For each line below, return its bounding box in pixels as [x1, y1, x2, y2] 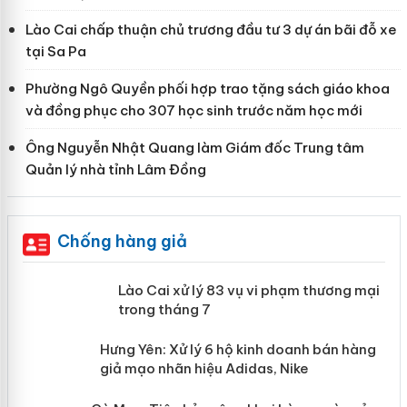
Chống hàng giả [56, 230, 187, 252]
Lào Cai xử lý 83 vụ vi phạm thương [127, 281, 362, 299]
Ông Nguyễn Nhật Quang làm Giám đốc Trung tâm [25, 138, 364, 156]
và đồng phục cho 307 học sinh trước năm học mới [25, 101, 362, 119]
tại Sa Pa [25, 42, 86, 60]
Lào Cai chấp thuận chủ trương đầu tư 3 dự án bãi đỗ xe [25, 20, 397, 38]
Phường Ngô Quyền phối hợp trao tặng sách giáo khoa [25, 79, 390, 97]
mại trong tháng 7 [127, 300, 249, 318]
